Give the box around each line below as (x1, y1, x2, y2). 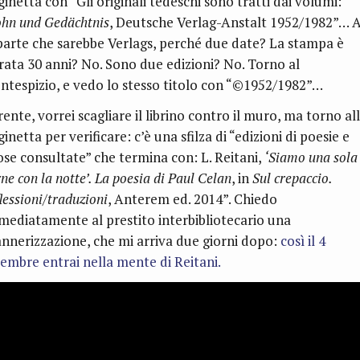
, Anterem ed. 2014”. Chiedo (108, 190, 277, 209)
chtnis (75, 13, 109, 32)
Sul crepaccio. (252, 169, 332, 188)
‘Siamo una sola (264, 148, 358, 167)
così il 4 (277, 231, 325, 251)
